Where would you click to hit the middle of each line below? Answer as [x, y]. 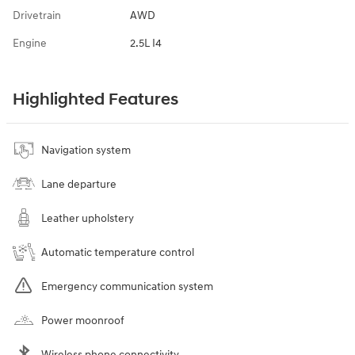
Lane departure [79, 184]
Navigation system [86, 150]
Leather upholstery [88, 218]
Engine [30, 43]
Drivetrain [37, 15]
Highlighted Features [95, 99]
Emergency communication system [127, 286]
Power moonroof [83, 320]
